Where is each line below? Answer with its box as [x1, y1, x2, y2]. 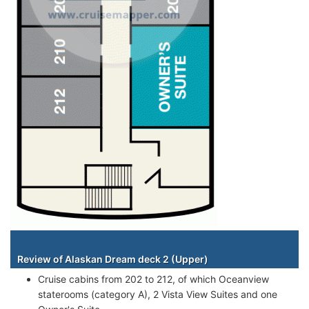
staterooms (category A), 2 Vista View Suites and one [38, 288, 277, 300]
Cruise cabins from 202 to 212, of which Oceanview [38, 272, 269, 285]
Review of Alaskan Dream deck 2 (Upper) [17, 252, 208, 265]
